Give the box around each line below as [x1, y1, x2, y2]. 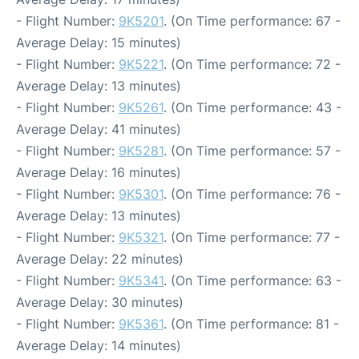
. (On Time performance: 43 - [163, 99, 341, 115]
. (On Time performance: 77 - [163, 229, 340, 245]
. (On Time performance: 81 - [163, 316, 339, 332]
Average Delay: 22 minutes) [16, 251, 184, 267]
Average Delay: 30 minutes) [16, 294, 184, 310]
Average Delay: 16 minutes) [16, 164, 181, 180]
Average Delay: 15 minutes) [16, 34, 181, 50]
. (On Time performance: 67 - [163, 13, 341, 29]
